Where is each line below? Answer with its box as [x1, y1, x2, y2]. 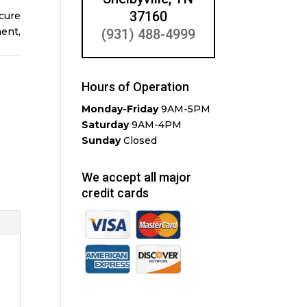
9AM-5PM [158, 103, 211, 115]
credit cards [82, 186, 149, 200]
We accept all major [82, 170, 192, 184]
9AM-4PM [129, 119, 182, 131]
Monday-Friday [82, 103, 159, 115]
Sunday [82, 134, 121, 147]
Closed [121, 134, 158, 147]
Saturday [82, 119, 130, 131]
